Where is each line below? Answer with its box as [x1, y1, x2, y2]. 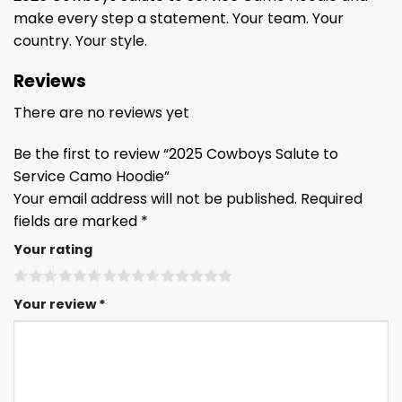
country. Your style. [13, 31, 147, 52]
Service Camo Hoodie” [13, 165, 173, 187]
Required [301, 188, 363, 209]
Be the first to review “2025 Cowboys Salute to [13, 143, 338, 164]
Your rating [13, 240, 92, 258]
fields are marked [13, 210, 141, 232]
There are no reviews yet [13, 101, 189, 123]
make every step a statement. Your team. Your [13, 8, 344, 30]
